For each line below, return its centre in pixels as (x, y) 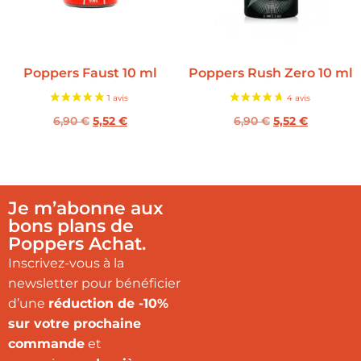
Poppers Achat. (77, 243)
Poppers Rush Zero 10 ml (271, 73)
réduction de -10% (108, 303)
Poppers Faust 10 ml (90, 73)
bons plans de (71, 226)
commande (46, 343)
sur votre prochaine (75, 323)
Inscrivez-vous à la (66, 263)
